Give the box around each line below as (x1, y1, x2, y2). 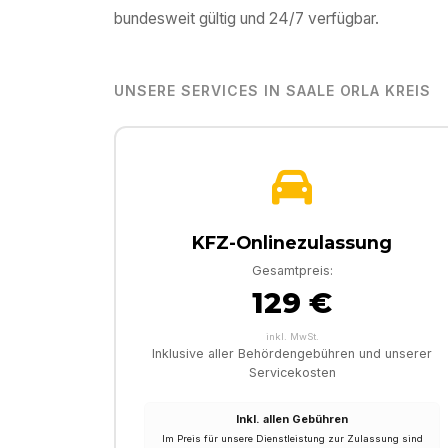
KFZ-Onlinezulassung (192, 232, 392, 254)
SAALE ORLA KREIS (285, 82, 432, 100)
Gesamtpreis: (251, 263, 333, 279)
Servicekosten (248, 365, 336, 381)
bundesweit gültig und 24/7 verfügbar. (114, 9, 379, 29)
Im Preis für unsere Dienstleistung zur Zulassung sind (161, 432, 423, 444)
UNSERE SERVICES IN (114, 82, 286, 100)
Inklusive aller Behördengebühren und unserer (152, 346, 432, 362)
